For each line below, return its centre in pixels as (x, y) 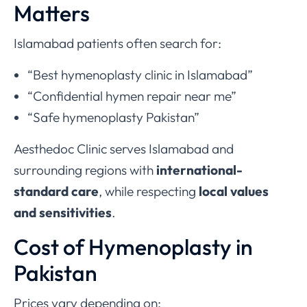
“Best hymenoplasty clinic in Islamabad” (140, 75)
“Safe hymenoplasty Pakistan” (113, 118)
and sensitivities (63, 213)
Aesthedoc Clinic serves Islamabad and (124, 149)
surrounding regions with (85, 170)
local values (234, 192)
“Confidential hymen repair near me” (132, 96)
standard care (56, 192)
